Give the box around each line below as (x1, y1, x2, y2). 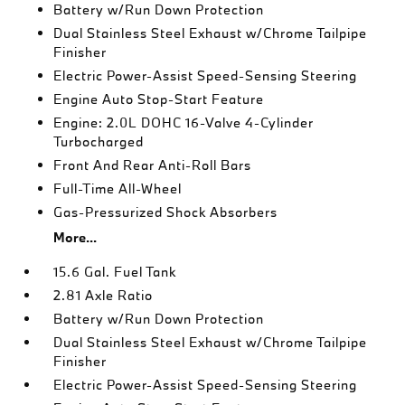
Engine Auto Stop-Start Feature (53, 90, 265, 108)
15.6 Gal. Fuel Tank (53, 263, 177, 280)
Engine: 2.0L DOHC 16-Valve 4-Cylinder (53, 114, 315, 131)
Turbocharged (53, 133, 145, 150)
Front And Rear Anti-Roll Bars (53, 156, 252, 174)
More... (53, 229, 98, 246)
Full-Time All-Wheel (53, 180, 183, 197)
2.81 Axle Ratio (53, 287, 154, 304)
